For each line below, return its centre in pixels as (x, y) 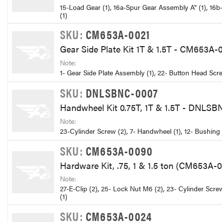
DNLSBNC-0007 (122, 93)
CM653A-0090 (119, 150)
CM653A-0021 (118, 34)
